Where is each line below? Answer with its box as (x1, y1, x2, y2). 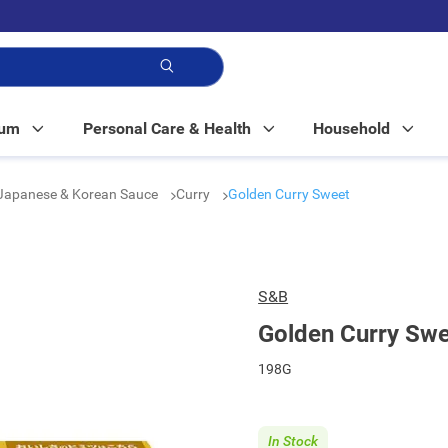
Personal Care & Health (82, 119, 251, 138)
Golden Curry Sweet (228, 186, 350, 202)
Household (313, 119, 391, 138)
